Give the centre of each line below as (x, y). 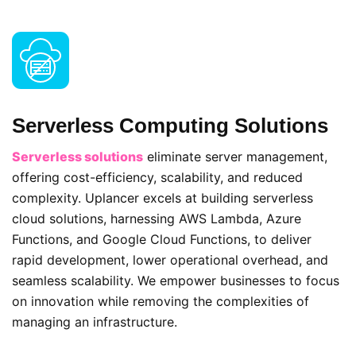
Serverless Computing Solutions (170, 125)
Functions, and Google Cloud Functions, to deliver (162, 239)
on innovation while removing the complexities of (161, 301)
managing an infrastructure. (95, 321)
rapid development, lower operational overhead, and (170, 259)
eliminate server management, (235, 156)
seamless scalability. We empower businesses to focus (176, 280)
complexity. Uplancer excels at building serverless (163, 197)
